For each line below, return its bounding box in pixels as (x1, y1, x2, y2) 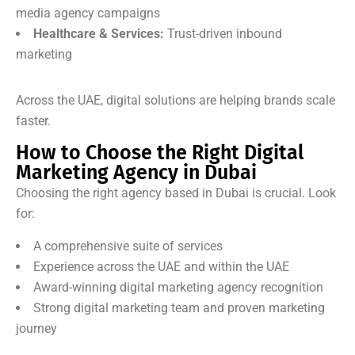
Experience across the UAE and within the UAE (33, 259, 289, 275)
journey (16, 321, 57, 337)
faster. (16, 113, 51, 129)
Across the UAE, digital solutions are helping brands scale (16, 93, 335, 109)
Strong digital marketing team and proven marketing (33, 300, 325, 316)
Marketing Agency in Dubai (16, 161, 257, 185)
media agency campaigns (16, 6, 160, 21)
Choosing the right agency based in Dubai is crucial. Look (16, 185, 336, 201)
